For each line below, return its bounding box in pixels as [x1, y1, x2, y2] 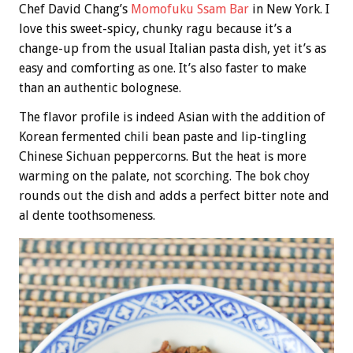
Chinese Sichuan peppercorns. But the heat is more [19, 149, 307, 165]
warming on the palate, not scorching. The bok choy [19, 169, 310, 184]
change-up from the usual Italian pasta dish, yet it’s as [19, 41, 326, 57]
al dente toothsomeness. [19, 208, 155, 224]
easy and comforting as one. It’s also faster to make [19, 61, 307, 76]
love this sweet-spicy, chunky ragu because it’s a [19, 21, 292, 37]
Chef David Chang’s [19, 2, 131, 17]
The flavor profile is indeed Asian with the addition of [19, 110, 325, 125]
